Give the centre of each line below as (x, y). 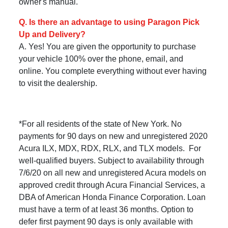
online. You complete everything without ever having (113, 71)
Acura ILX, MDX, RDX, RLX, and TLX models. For (110, 148)
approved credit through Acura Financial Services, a (112, 185)
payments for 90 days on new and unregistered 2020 (113, 136)
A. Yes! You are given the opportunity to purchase (108, 46)
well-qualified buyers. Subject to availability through (112, 160)
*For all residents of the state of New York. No (101, 124)
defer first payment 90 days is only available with (106, 221)
